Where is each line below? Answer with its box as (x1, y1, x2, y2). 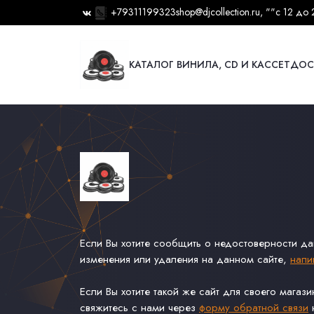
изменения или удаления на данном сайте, (80, 251, 290, 267)
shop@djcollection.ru (176, 5, 260, 20)
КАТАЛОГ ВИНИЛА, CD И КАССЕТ (129, 57, 290, 72)
